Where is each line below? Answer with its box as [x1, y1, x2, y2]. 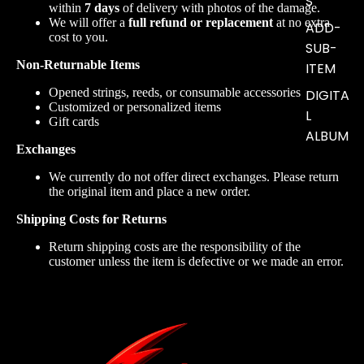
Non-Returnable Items [16, 57, 140, 71]
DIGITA [305, 86, 349, 106]
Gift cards [49, 114, 99, 128]
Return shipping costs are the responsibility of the [49, 239, 301, 253]
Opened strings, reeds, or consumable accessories [49, 84, 301, 99]
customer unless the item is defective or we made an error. [49, 253, 344, 268]
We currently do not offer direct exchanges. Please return [49, 169, 339, 184]
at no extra [273, 15, 330, 29]
